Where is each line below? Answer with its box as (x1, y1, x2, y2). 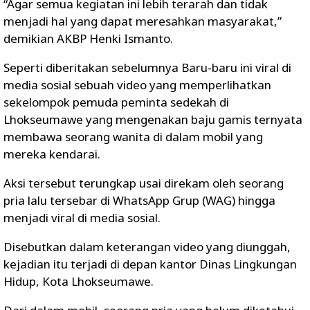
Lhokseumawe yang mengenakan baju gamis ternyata (3, 111, 302, 127)
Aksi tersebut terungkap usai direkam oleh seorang (3, 175, 284, 191)
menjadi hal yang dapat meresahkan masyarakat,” (3, 13, 282, 29)
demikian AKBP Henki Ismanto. (3, 30, 173, 46)
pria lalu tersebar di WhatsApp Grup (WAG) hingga (3, 192, 275, 208)
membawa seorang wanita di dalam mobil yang (3, 129, 263, 145)
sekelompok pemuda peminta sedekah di (3, 94, 229, 110)
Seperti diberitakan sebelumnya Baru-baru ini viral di (3, 60, 291, 75)
